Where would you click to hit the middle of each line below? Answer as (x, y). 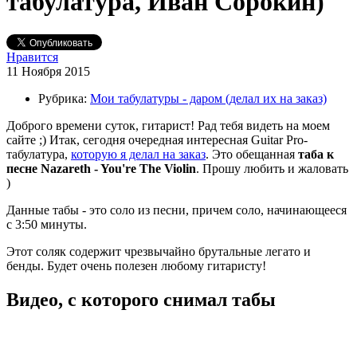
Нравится (32, 57)
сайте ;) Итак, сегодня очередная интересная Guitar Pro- (157, 139)
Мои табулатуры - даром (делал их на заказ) (208, 98)
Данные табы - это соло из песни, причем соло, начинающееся (177, 210)
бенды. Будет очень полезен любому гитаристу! (136, 265)
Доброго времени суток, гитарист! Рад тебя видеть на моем (168, 125)
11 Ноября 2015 (48, 71)
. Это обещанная (252, 154)
